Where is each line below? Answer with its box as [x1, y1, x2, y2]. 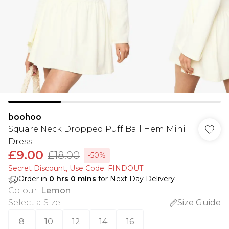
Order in [18, 174, 49, 184]
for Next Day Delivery [96, 174, 175, 184]
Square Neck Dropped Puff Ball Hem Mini [8, 124, 186, 134]
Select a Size [8, 198, 60, 208]
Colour [8, 186, 37, 195]
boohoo [8, 112, 41, 122]
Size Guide [177, 198, 221, 208]
